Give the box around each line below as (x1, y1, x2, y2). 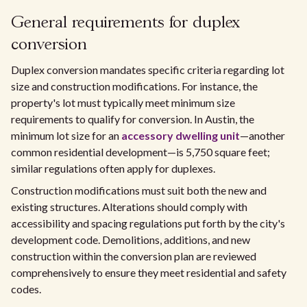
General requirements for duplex (11, 15, 240, 31)
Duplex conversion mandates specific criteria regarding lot (11, 63, 284, 76)
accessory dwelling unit (121, 129, 240, 142)
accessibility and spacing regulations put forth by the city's (11, 217, 285, 230)
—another (240, 129, 285, 142)
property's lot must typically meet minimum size (11, 96, 235, 109)
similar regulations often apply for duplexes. (11, 162, 215, 175)
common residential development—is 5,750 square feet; (11, 145, 270, 158)
